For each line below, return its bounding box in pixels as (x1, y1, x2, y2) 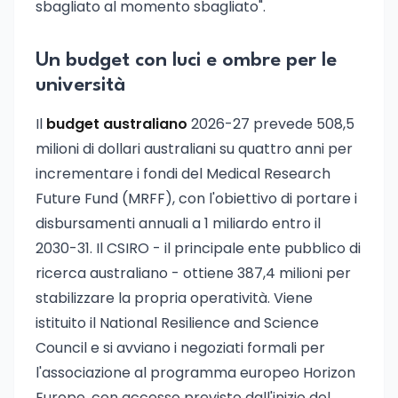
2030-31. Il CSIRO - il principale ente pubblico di (36, 238, 361, 259)
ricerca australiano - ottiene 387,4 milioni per (36, 263, 351, 283)
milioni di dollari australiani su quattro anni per (36, 139, 353, 159)
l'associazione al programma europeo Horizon (36, 362, 355, 383)
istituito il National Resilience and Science (36, 313, 319, 333)
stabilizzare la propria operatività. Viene (36, 288, 313, 308)
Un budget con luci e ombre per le (36, 51, 337, 70)
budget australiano (46, 114, 187, 134)
